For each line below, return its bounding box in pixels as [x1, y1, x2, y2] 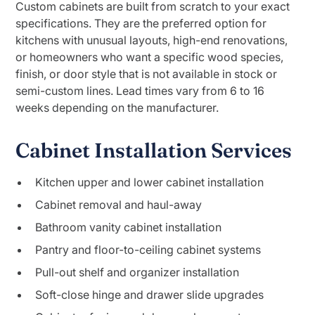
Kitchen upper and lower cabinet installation [35, 175, 264, 189]
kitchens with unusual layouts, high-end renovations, [15, 33, 288, 47]
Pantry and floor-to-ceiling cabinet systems [35, 243, 262, 257]
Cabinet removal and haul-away [35, 198, 202, 212]
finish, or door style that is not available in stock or [15, 67, 278, 81]
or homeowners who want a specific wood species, [15, 50, 284, 64]
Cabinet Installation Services [15, 138, 292, 162]
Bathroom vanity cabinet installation [35, 220, 222, 234]
